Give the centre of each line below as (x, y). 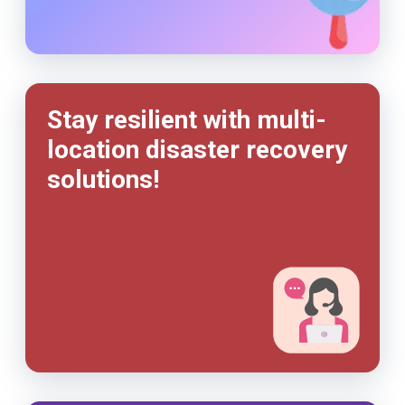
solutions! (103, 179)
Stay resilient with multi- (187, 120)
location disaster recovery (197, 150)
